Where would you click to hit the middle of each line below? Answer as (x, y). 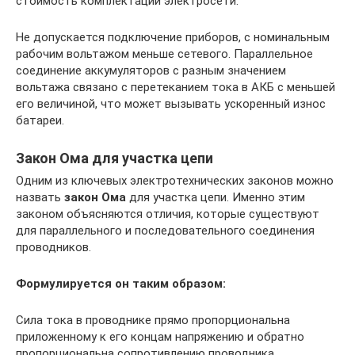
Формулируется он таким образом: (121, 284)
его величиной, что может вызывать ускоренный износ (171, 104)
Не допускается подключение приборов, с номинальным (173, 38)
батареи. (40, 121)
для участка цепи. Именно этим (216, 198)
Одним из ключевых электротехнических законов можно (175, 181)
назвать (38, 198)
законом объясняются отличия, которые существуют (168, 214)
